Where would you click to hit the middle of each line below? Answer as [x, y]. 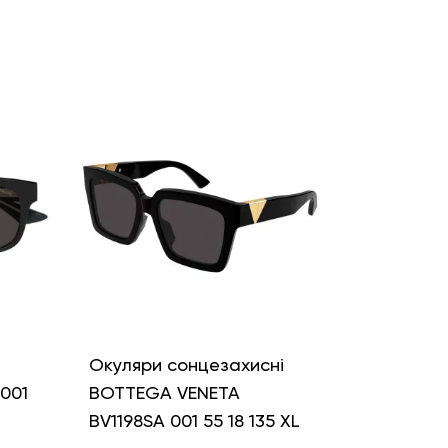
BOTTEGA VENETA [164, 393]
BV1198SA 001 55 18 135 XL [194, 421]
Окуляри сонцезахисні [186, 365]
